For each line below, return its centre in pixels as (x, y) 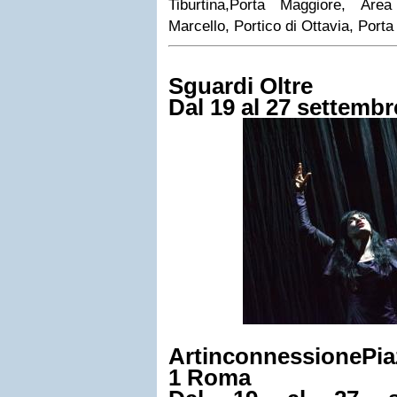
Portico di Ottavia (292, 26)
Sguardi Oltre (241, 86)
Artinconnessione (265, 356)
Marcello (197, 26)
